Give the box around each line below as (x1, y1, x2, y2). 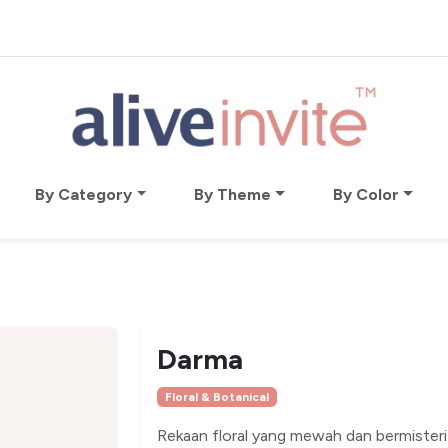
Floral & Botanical (164, 390, 269, 404)
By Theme (194, 185, 272, 204)
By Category (35, 185, 133, 204)
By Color (332, 185, 399, 204)
